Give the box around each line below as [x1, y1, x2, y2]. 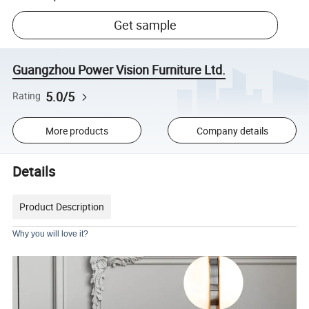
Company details [196, 123, 268, 137]
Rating [12, 90, 41, 103]
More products [45, 123, 108, 137]
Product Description [19, 199, 105, 213]
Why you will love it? [12, 228, 89, 239]
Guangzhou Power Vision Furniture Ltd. [12, 61, 226, 79]
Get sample [114, 17, 177, 34]
